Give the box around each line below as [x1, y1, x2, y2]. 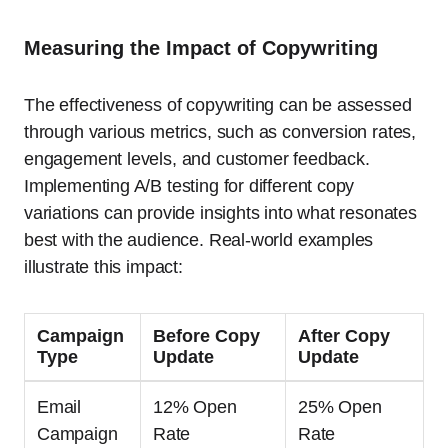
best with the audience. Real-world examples [24, 229, 374, 250]
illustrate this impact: [24, 256, 183, 277]
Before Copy [153, 325, 260, 346]
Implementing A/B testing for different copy [24, 175, 355, 196]
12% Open [153, 396, 237, 417]
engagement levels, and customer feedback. [24, 148, 370, 169]
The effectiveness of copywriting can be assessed [24, 94, 412, 115]
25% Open [298, 396, 382, 417]
